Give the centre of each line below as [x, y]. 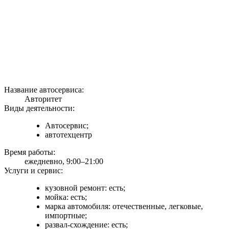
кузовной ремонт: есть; [85, 188]
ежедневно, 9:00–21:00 [64, 161]
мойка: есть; [66, 197]
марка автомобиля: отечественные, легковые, [124, 206]
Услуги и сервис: [33, 170]
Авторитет [43, 99]
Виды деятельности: [39, 108]
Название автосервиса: [44, 89]
